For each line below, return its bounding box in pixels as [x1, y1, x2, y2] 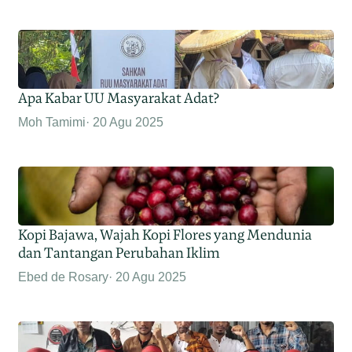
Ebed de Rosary [18, 270, 109, 284]
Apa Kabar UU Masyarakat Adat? [18, 89, 220, 108]
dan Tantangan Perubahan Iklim [18, 244, 221, 262]
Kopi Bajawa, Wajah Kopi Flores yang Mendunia [18, 225, 313, 244]
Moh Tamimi [18, 115, 86, 130]
